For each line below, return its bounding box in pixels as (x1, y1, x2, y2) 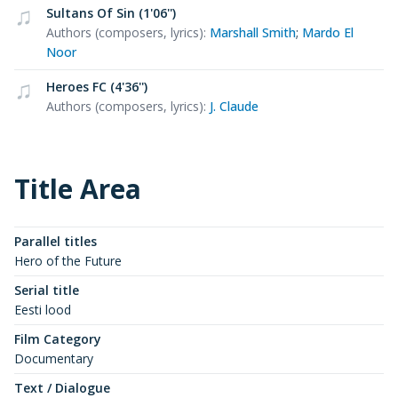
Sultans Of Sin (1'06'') (46, 4, 176, 21)
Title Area (14, 170, 141, 207)
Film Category (14, 330, 101, 347)
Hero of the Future (14, 251, 122, 269)
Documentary (14, 349, 93, 367)
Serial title (14, 281, 79, 298)
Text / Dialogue (14, 378, 110, 396)
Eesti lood (14, 300, 71, 318)
